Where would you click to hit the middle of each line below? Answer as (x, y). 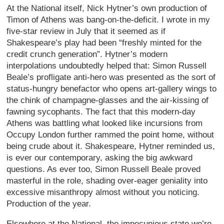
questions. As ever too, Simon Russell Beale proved (104, 169)
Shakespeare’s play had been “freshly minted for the (104, 42)
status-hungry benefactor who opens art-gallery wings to (112, 88)
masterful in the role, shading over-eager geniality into (107, 180)
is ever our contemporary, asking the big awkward (100, 157)
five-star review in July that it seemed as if (86, 31)
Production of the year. (49, 203)
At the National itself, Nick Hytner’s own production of (107, 8)
